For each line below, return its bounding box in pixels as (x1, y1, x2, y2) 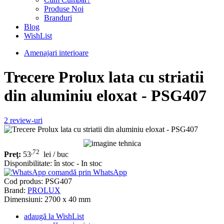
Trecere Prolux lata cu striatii (4, 68, 204, 86)
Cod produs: (4, 177, 45, 186)
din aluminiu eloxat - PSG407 (4, 86, 206, 105)
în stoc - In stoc (54, 159, 102, 168)
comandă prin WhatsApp (48, 168, 127, 177)
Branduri (44, 13, 72, 22)
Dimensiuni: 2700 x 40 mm (4, 195, 90, 204)
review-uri (8, 115, 42, 124)
